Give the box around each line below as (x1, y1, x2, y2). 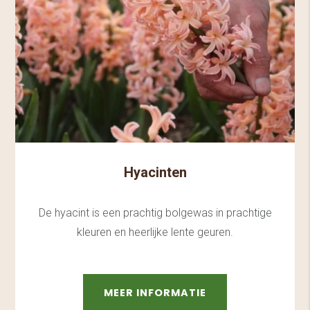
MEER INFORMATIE (104, 286, 206, 300)
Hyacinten (123, 163, 187, 183)
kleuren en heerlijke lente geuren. (77, 226, 233, 239)
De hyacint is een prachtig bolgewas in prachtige (38, 206, 272, 220)
